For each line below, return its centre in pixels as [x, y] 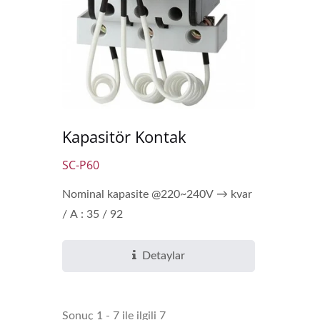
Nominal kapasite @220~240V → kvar [157, 195]
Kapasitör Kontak [124, 137]
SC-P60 [81, 165]
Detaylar [163, 256]
